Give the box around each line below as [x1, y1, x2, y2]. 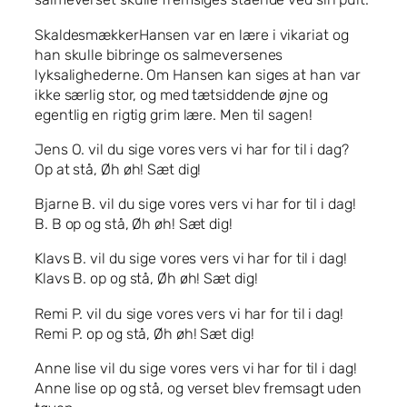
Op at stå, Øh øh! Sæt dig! [35, 160, 202, 178]
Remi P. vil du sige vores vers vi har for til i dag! [35, 304, 343, 323]
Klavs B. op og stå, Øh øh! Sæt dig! [35, 270, 258, 288]
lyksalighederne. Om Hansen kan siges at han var [35, 65, 362, 84]
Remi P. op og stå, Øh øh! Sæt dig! [35, 324, 254, 342]
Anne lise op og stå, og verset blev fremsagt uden [35, 379, 362, 397]
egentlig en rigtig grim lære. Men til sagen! [35, 105, 313, 124]
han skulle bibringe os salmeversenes [35, 45, 283, 64]
